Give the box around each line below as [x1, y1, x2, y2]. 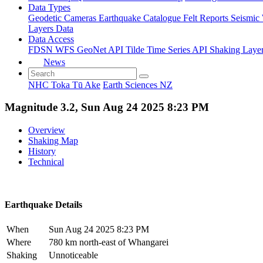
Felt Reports [183, 12, 231, 23]
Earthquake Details [5, 200, 82, 210]
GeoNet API [77, 44, 126, 55]
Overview [28, 124, 65, 135]
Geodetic [28, 12, 64, 23]
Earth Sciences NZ [103, 79, 173, 90]
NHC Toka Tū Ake [28, 79, 100, 90]
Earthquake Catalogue [99, 12, 183, 23]
